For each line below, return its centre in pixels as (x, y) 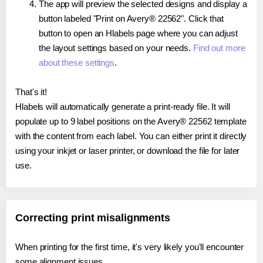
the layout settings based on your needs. (116, 48)
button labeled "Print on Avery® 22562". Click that (131, 19)
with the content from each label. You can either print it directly (131, 136)
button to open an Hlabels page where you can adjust (138, 33)
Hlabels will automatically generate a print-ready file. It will (123, 107)
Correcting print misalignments (93, 218)
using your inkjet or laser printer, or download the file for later (128, 151)
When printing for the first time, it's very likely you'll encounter (130, 247)
